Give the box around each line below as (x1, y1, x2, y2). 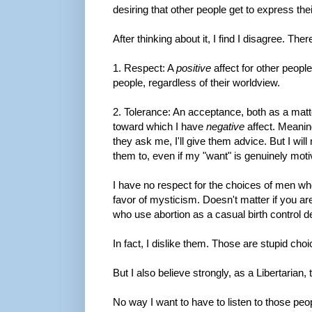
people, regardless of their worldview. (113, 76, 280, 88)
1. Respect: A (113, 61, 176, 74)
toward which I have (113, 120, 206, 132)
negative (206, 120, 244, 132)
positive (176, 61, 211, 74)
